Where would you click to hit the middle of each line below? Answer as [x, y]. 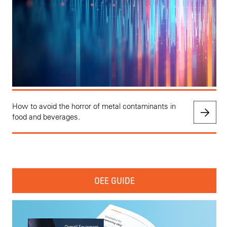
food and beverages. [46, 117]
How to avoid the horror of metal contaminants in [94, 106]
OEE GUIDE [114, 180]
